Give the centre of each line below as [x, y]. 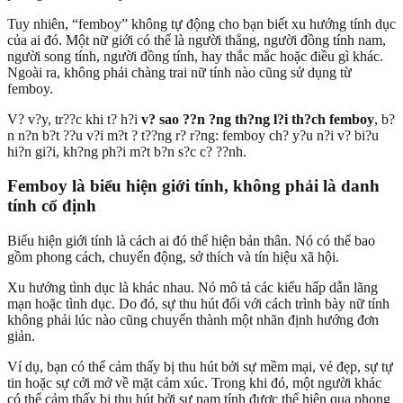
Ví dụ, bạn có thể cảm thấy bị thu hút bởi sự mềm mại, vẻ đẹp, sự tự [200, 367]
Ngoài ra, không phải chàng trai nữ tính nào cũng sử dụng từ [179, 72]
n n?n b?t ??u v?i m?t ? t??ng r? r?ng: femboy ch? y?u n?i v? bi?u [193, 135]
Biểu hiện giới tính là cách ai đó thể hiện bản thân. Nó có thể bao [191, 241]
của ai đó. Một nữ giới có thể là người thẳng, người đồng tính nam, [197, 40]
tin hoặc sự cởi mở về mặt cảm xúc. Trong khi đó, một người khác [194, 383]
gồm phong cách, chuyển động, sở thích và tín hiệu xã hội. [173, 257]
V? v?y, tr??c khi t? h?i [74, 119]
